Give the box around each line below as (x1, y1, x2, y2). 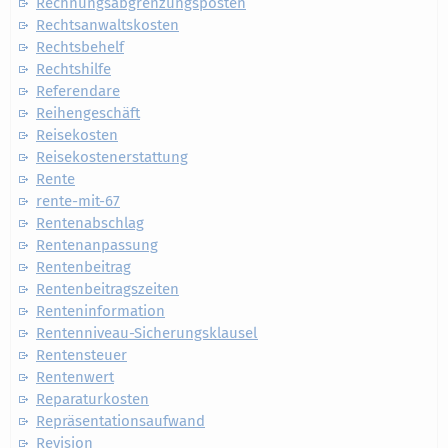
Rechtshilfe (36, 60, 111, 78)
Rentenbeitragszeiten (36, 280, 179, 298)
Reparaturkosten (36, 390, 149, 408)
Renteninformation (36, 302, 165, 320)
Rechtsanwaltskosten (36, 16, 179, 34)
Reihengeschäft (36, 104, 140, 122)
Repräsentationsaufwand (36, 412, 205, 430)
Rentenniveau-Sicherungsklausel (36, 324, 258, 342)
